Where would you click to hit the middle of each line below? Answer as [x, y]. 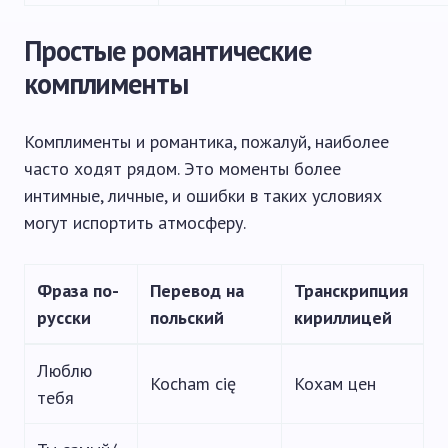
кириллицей [343, 317]
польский [187, 317]
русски [64, 317]
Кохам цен [335, 383]
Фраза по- [78, 290]
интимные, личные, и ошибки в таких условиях [203, 195]
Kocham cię [193, 383]
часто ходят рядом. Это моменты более [182, 168]
